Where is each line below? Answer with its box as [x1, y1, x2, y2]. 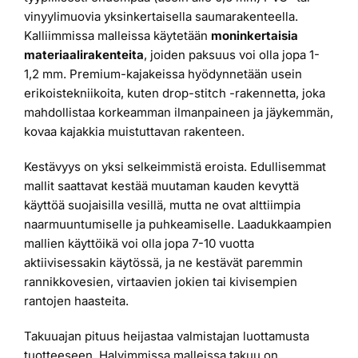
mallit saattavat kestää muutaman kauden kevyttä [24, 178, 299, 194]
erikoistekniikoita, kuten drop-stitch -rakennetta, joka [24, 86, 325, 101]
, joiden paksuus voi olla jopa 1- [144, 47, 320, 63]
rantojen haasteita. [24, 293, 129, 309]
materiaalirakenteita [24, 47, 144, 63]
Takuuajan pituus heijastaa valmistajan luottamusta [24, 328, 309, 344]
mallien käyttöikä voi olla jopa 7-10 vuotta [24, 236, 254, 252]
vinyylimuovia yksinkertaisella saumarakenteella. [24, 9, 298, 25]
